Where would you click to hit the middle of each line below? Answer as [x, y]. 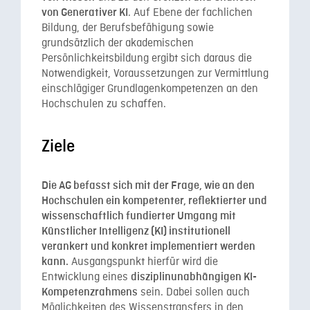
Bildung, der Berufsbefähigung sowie [128, 28]
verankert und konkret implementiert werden [148, 247]
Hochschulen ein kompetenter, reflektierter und [154, 201]
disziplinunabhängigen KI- [194, 277]
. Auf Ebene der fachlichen [190, 13]
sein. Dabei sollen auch [194, 293]
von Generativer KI [85, 12]
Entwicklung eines [86, 278]
